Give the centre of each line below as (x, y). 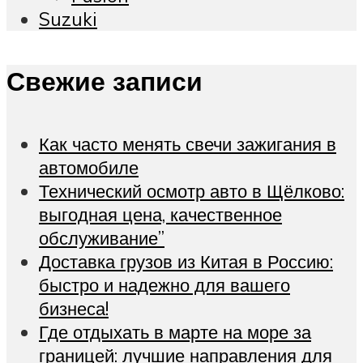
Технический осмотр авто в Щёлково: (192, 190)
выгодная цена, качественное (160, 214)
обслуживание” (102, 237)
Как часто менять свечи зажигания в (188, 143)
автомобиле (89, 167)
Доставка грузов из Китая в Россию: (186, 261)
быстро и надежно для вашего (164, 284)
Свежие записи (105, 81)
